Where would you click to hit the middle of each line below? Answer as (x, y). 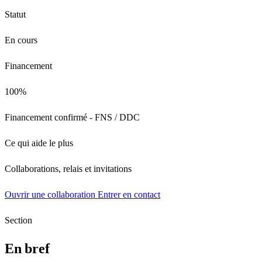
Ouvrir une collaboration (51, 194)
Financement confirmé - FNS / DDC (72, 117)
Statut (15, 14)
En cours (21, 40)
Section (18, 220)
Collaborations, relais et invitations (68, 168)
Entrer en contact (129, 194)
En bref (27, 248)
